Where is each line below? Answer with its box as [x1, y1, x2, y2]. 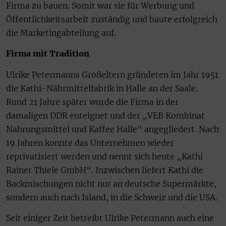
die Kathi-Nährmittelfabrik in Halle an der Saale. [6, 83, 198, 93]
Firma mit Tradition [6, 48, 89, 59]
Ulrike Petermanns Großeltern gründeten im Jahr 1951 [6, 69, 218, 80]
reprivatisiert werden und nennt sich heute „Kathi [6, 151, 203, 161]
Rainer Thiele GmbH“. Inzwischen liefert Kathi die [6, 164, 203, 175]
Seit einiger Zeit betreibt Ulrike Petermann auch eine [6, 213, 214, 223]
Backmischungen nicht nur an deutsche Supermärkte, [6, 178, 216, 189]
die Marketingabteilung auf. [6, 27, 116, 38]
